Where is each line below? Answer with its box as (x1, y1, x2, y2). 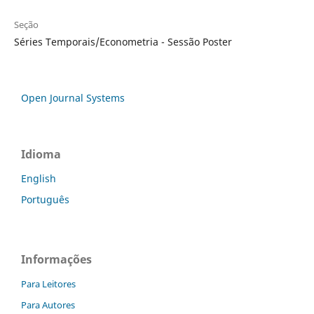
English (21, 172, 56, 186)
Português (21, 193, 69, 207)
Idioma (21, 146, 61, 163)
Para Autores (21, 299, 75, 312)
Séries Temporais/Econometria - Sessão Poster (13, 35, 232, 49)
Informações (21, 252, 92, 268)
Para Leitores (21, 278, 76, 291)
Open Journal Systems (21, 91, 125, 105)
